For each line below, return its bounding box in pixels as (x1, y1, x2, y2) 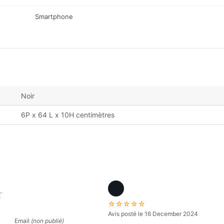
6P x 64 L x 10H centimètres (21, 110, 114, 119)
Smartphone (35, 12, 73, 21)
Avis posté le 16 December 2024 (108, 210, 198, 218)
